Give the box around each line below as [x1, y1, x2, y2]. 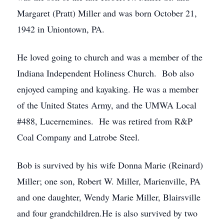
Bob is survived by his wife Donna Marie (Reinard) [17, 159, 203, 171]
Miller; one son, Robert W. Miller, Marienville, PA [17, 175, 200, 187]
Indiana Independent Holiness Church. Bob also [17, 67, 194, 79]
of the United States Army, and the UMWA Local [17, 99, 196, 111]
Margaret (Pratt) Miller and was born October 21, [17, 7, 197, 19]
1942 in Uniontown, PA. [17, 23, 104, 35]
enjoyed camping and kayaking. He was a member [17, 83, 198, 95]
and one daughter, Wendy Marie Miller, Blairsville [17, 191, 200, 203]
